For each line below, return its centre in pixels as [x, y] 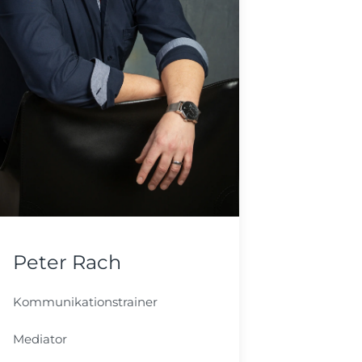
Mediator [40, 339]
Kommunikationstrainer [85, 301]
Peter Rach [67, 262]
